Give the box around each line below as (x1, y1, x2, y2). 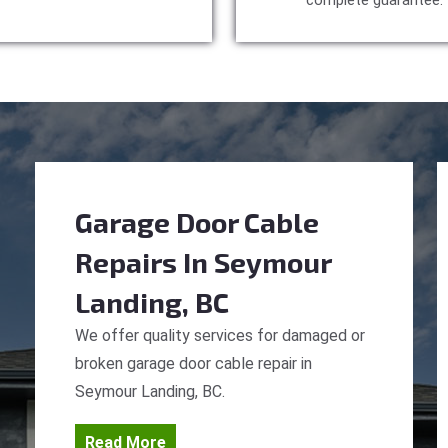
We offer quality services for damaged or (75, 326, 365, 345)
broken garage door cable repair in (75, 354, 312, 373)
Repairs (75, 245, 177, 279)
